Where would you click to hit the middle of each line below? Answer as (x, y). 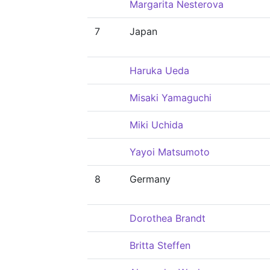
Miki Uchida (156, 125)
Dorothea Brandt (168, 218)
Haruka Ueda (159, 71)
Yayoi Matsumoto (170, 152)
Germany (150, 179)
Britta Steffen (160, 245)
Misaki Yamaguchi (171, 98)
